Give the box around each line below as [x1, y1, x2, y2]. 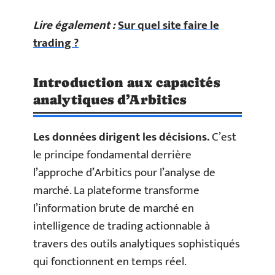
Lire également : [33, 15, 115, 35]
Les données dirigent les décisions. [33, 127, 209, 147]
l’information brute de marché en [33, 198, 194, 218]
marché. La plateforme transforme [33, 180, 199, 200]
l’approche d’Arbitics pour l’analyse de [33, 163, 215, 182]
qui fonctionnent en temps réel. [33, 252, 187, 271]
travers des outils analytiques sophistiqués [33, 234, 240, 254]
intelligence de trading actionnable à [33, 216, 210, 236]
